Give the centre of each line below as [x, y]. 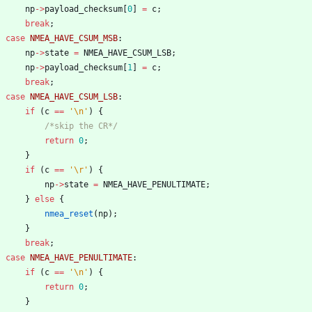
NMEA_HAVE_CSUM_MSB [74, 38]
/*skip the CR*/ [81, 126]
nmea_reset [69, 213]
